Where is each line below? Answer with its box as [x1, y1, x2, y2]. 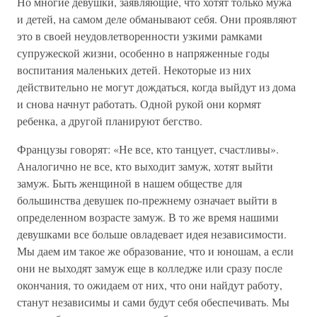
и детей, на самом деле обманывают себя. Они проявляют [17, 11, 296, 26]
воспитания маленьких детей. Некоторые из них [17, 62, 251, 77]
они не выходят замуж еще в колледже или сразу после [17, 260, 282, 275]
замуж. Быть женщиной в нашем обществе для [17, 175, 242, 190]
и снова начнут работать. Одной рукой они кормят [17, 96, 261, 111]
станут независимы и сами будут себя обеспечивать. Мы [17, 294, 289, 309]
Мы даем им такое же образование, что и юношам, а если [17, 243, 294, 258]
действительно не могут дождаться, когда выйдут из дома [17, 79, 296, 94]
